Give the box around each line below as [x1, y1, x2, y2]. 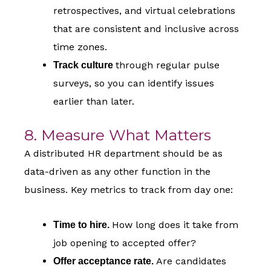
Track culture [53, 60, 116, 71]
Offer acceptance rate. [53, 256, 154, 267]
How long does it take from [112, 219, 238, 231]
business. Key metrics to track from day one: [24, 184, 233, 196]
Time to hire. [53, 220, 112, 230]
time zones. [53, 41, 107, 53]
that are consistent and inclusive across [53, 23, 239, 35]
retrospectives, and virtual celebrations [53, 5, 235, 17]
